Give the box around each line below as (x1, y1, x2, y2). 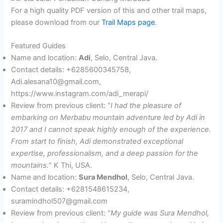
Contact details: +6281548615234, (11, 185, 130, 194)
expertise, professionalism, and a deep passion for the (11, 149, 199, 158)
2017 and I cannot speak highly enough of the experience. (11, 125, 212, 134)
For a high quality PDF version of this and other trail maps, (11, 5, 207, 15)
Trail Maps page (102, 17, 155, 27)
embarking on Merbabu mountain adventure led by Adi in (11, 113, 206, 122)
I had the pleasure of (111, 101, 182, 111)
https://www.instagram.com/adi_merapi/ (11, 89, 149, 99)
